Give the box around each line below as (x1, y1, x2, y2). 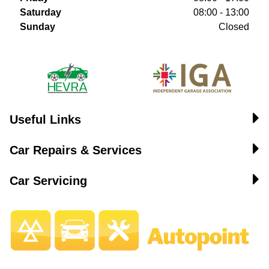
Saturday (20, 7, 61, 17)
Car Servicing (10, 174, 87, 187)
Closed (219, 22, 249, 32)
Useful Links (10, 113, 81, 126)
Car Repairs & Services (10, 144, 142, 157)
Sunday (20, 22, 55, 32)
